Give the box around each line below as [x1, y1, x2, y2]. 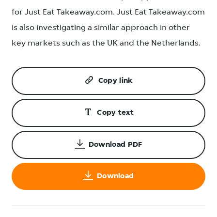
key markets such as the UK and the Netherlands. [12, 39, 201, 47]
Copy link [98, 77, 133, 85]
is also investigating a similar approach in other [12, 24, 190, 32]
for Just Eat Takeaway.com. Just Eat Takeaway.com [12, 8, 205, 16]
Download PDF [88, 141, 142, 149]
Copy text [97, 109, 134, 117]
